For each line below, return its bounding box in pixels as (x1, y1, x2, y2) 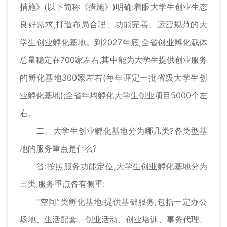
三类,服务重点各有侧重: (20, 179, 105, 190)
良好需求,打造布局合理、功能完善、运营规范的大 (20, 19, 207, 30)
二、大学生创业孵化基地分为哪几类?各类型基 (20, 126, 207, 136)
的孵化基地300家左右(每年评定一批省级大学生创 (20, 72, 207, 83)
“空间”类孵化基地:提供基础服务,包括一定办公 (20, 197, 207, 207)
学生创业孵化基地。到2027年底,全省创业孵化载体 (20, 37, 207, 48)
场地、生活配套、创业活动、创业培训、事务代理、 (20, 214, 207, 225)
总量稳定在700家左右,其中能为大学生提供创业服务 (20, 55, 207, 65)
